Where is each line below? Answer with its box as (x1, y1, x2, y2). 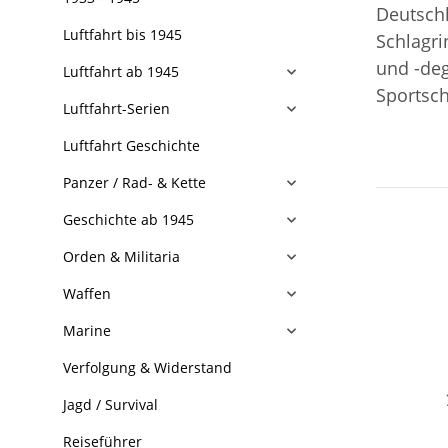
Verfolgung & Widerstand (63, 358, 232, 377)
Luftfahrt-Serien (63, 99, 170, 118)
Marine (63, 321, 111, 340)
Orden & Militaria (63, 247, 180, 266)
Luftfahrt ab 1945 (63, 62, 179, 81)
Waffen (63, 284, 111, 303)
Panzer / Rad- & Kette (63, 173, 206, 192)
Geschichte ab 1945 (63, 210, 194, 229)
